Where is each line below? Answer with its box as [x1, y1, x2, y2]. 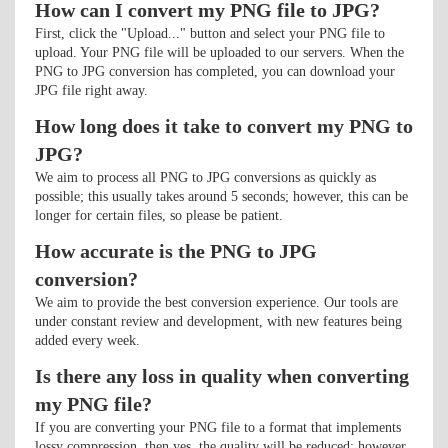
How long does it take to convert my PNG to [35, 115, 413, 137]
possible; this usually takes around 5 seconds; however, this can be [35, 189, 408, 204]
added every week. [35, 333, 140, 348]
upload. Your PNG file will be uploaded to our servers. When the [35, 45, 404, 60]
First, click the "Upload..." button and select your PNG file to [35, 26, 385, 41]
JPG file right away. [35, 83, 148, 98]
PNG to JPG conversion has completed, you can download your [35, 64, 395, 79]
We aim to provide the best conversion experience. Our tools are [35, 295, 398, 310]
